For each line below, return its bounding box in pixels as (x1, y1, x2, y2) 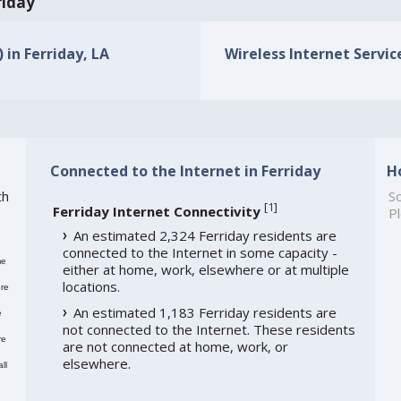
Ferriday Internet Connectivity (52, 202, 260, 221)
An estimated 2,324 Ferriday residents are (73, 226, 337, 245)
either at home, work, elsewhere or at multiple (62, 260, 349, 279)
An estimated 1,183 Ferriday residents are (73, 303, 337, 322)
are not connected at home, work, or (62, 337, 288, 356)
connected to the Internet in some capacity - (62, 243, 337, 262)
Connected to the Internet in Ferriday (49, 160, 320, 181)
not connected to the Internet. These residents (62, 320, 355, 339)
